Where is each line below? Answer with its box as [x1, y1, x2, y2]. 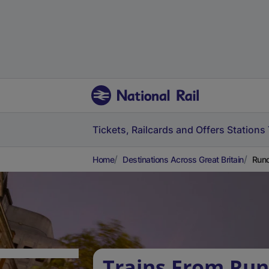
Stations [227, 124, 265, 136]
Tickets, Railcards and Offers [92, 124, 225, 136]
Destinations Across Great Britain [122, 154, 244, 165]
